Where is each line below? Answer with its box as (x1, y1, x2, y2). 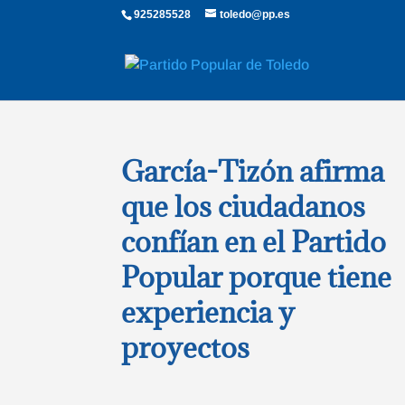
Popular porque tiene (121, 258, 392, 296)
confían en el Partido (121, 222, 387, 260)
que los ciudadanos (121, 187, 366, 225)
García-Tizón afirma (121, 152, 385, 190)
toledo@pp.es (220, 8, 291, 21)
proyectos (121, 328, 250, 366)
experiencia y (121, 293, 296, 331)
